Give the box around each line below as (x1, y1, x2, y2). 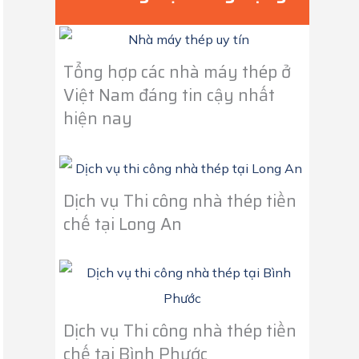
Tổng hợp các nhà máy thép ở (63, 58, 291, 85)
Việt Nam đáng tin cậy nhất (63, 81, 275, 108)
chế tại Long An (63, 210, 182, 237)
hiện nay (63, 104, 132, 131)
